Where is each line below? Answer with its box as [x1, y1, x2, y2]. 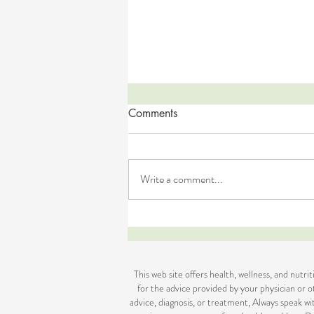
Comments [128, 105, 177, 121]
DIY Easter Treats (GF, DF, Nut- [145, 213, 309, 231]
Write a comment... [140, 170, 223, 187]
